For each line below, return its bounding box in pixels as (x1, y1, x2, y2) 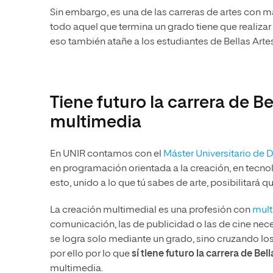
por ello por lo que (50, 249, 132, 260)
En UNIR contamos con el (50, 149, 163, 160)
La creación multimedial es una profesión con (50, 205, 250, 216)
